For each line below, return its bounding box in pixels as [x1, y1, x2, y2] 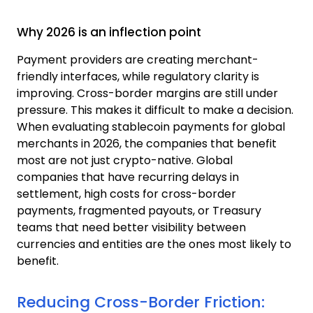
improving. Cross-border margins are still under [17, 85, 278, 101]
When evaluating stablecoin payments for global [17, 118, 285, 135]
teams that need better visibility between [17, 219, 246, 235]
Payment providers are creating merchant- [17, 51, 259, 68]
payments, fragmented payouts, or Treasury [17, 202, 261, 219]
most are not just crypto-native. [17, 152, 194, 168]
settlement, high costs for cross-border [17, 185, 236, 202]
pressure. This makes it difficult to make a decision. [17, 101, 293, 118]
